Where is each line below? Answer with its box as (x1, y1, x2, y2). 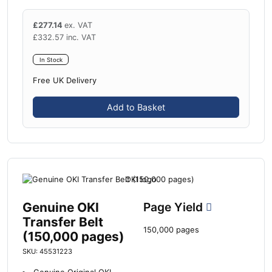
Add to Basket (107, 102, 165, 113)
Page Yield (143, 199, 206, 214)
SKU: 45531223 (22, 246, 72, 256)
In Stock (39, 56, 63, 63)
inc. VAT (66, 32, 96, 42)
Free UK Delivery (33, 76, 97, 86)
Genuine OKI (22, 199, 99, 215)
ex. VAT (64, 20, 92, 30)
